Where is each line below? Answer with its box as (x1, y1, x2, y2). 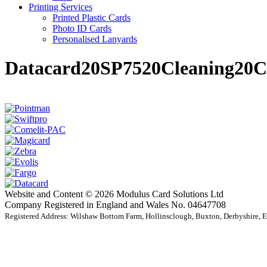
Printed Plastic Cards (52, 13, 131, 23)
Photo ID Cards (52, 23, 111, 33)
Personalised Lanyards (52, 34, 137, 44)
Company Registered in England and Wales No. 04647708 (5, 199, 226, 210)
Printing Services (29, 2, 92, 12)
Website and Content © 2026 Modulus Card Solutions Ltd (5, 188, 223, 199)
